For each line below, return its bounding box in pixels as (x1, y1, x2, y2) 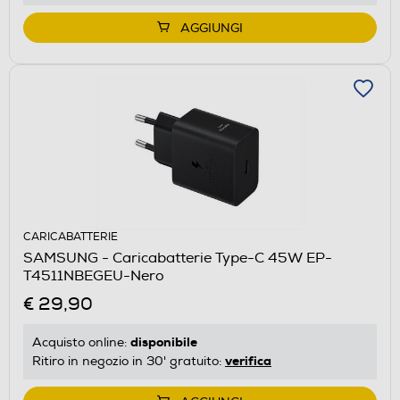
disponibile (130, 333, 197, 350)
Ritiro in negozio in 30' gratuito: (32, 353, 225, 369)
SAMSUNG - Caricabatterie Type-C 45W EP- (23, 248, 332, 267)
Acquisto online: (32, 334, 130, 350)
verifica (225, 352, 271, 369)
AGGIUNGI (180, 20, 243, 36)
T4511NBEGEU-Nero (23, 266, 164, 285)
